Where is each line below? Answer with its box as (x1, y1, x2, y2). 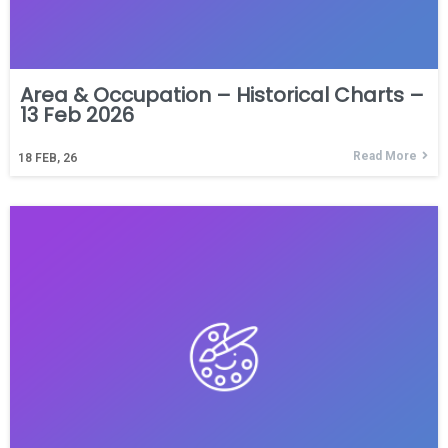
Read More (353, 149, 417, 164)
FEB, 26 (35, 151, 77, 166)
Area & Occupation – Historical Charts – (20, 81, 424, 110)
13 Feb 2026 (20, 101, 134, 130)
